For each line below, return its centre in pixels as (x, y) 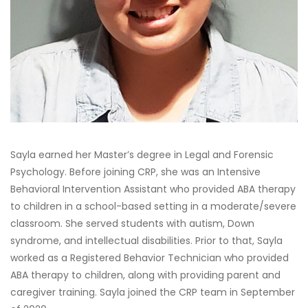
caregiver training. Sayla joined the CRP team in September (153, 292)
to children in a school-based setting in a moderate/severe (153, 206)
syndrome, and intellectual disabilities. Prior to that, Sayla (146, 240)
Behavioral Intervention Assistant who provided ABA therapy (153, 189)
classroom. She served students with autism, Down (132, 223)
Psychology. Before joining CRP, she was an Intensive (135, 172)
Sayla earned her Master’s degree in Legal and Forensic (142, 154)
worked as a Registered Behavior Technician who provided (150, 257)
